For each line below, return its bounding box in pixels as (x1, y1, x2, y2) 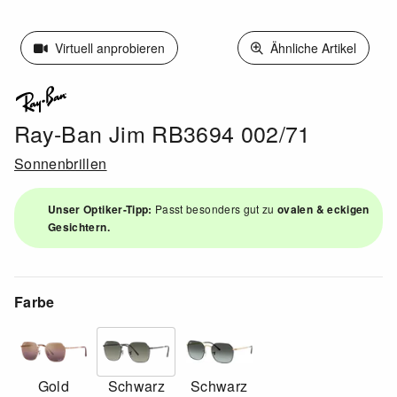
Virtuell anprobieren (51, 38, 166, 57)
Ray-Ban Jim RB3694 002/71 (14, 117, 311, 150)
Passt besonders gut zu (152, 201, 278, 217)
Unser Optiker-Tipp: (48, 201, 152, 218)
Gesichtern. (48, 219, 110, 236)
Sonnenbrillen (14, 153, 107, 175)
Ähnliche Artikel (266, 38, 356, 57)
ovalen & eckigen (277, 201, 370, 218)
